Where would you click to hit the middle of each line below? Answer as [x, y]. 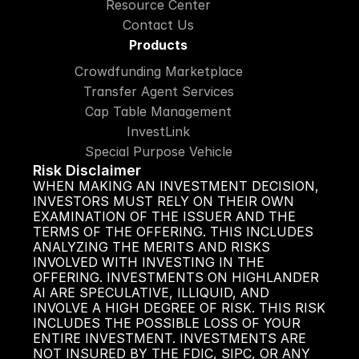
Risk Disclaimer [87, 170]
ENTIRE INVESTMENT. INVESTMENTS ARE [169, 338]
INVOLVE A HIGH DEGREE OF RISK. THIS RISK [179, 308]
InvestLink [158, 131]
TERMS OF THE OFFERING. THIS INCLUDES [173, 232]
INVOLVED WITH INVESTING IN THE [148, 262]
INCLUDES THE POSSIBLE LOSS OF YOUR [166, 323]
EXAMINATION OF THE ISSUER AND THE [164, 216]
